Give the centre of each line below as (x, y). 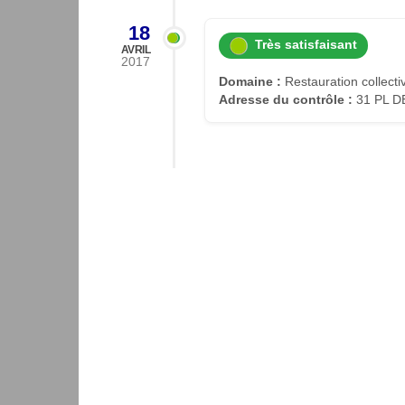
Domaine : (250, 81)
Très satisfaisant (302, 45)
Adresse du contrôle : (286, 99)
